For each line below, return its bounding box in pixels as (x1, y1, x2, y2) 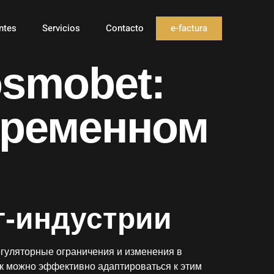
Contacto (106, 21, 144, 35)
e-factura (171, 21, 208, 35)
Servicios (42, 21, 81, 35)
